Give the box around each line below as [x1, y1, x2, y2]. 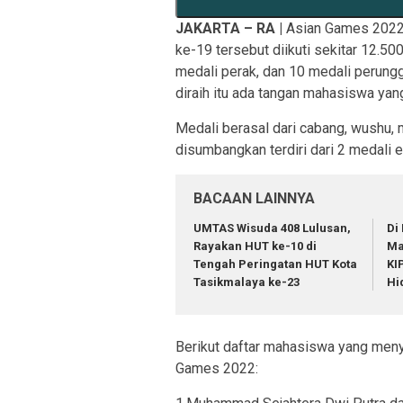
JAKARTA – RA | [175, 20, 286, 38]
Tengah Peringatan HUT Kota [193, 257, 357, 272]
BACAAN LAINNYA [193, 190, 315, 208]
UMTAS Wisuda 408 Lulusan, [193, 221, 351, 236]
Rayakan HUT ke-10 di [193, 239, 317, 254]
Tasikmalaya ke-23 [193, 275, 300, 290]
